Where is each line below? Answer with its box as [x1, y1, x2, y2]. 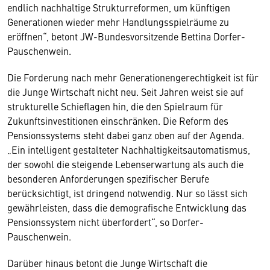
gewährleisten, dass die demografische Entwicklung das [7, 201, 246, 214]
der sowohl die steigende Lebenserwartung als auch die [7, 157, 243, 171]
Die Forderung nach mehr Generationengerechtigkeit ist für [7, 71, 259, 84]
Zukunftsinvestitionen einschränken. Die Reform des [7, 114, 228, 127]
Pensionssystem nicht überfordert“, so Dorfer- [7, 215, 204, 228]
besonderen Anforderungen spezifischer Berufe [7, 172, 209, 185]
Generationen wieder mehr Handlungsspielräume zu [7, 15, 229, 28]
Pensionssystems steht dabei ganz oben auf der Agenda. [7, 128, 244, 142]
